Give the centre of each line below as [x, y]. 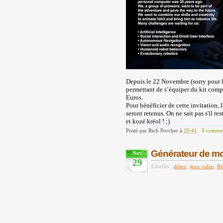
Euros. [134, 97]
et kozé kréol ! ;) [148, 121]
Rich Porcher [163, 130]
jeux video [202, 166]
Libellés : [162, 166]
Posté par [137, 130]
